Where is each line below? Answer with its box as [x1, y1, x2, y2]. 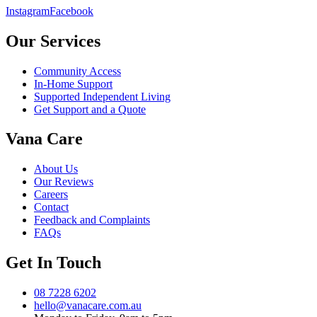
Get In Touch [6, 253, 101, 272]
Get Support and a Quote [34, 103, 146, 115]
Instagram [6, 4, 50, 17]
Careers [34, 188, 68, 201]
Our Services [6, 31, 100, 50]
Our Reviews [34, 175, 93, 188]
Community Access [34, 64, 121, 77]
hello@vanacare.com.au [34, 299, 142, 312]
